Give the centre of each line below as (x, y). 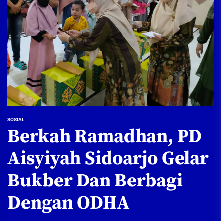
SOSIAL (16, 120)
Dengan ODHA (69, 203)
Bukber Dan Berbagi (95, 181)
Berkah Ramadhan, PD (105, 137)
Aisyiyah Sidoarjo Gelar (108, 159)
